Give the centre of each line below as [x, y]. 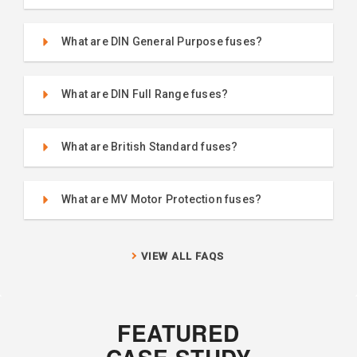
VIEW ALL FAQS [183, 256]
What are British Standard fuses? [150, 147]
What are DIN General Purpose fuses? [162, 42]
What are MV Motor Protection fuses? [162, 200]
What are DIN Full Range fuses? [145, 94]
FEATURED [178, 332]
